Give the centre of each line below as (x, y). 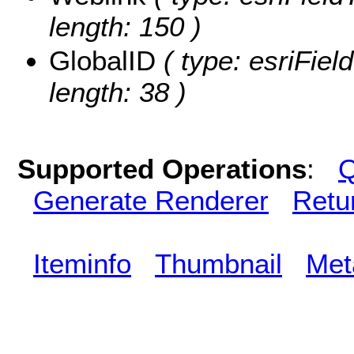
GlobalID (102, 60)
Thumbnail (218, 263)
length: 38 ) (118, 92)
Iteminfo (82, 263)
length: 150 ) (125, 26)
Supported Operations (162, 168)
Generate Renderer (151, 200)
